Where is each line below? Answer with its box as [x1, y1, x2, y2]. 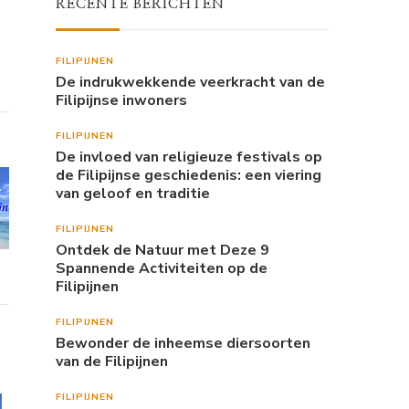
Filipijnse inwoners [56, 90, 187, 111]
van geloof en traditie [56, 184, 210, 204]
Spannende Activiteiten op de [56, 258, 267, 279]
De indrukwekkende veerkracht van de [56, 72, 325, 93]
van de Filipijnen [56, 351, 168, 372]
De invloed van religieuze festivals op [56, 147, 322, 168]
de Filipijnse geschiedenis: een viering [56, 165, 321, 186]
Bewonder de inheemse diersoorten [56, 333, 310, 354]
